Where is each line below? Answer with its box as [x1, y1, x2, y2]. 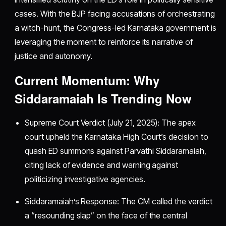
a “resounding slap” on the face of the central [25, 210, 187, 221]
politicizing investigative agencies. [25, 174, 145, 185]
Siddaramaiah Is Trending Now [15, 90, 192, 107]
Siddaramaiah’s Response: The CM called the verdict [25, 196, 212, 207]
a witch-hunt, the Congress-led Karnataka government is [15, 23, 216, 33]
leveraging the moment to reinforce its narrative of [15, 37, 193, 47]
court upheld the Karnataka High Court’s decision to [25, 132, 208, 142]
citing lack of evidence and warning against [25, 160, 179, 171]
